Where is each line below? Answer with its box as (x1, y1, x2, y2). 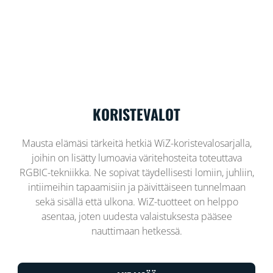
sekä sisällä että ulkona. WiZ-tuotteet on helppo (35, 194, 238, 208)
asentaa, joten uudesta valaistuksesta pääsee (41, 209, 232, 223)
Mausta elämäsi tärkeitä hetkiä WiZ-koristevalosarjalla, (21, 136, 252, 150)
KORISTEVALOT (93, 102, 180, 125)
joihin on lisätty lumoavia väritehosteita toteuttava (31, 151, 242, 165)
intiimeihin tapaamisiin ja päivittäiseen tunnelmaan (27, 180, 246, 194)
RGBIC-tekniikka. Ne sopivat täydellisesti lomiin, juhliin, (19, 165, 254, 179)
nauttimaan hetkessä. (91, 224, 182, 238)
